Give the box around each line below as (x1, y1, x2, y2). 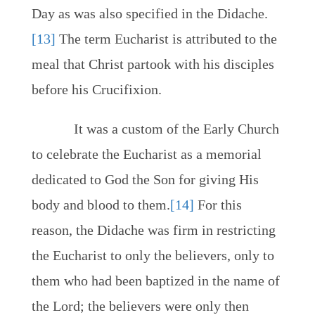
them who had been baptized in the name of (31, 273, 280, 288)
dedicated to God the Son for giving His (31, 172, 259, 187)
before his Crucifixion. (31, 82, 162, 97)
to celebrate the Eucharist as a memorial (31, 146, 262, 162)
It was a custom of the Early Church (73, 121, 279, 136)
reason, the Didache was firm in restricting (31, 222, 276, 238)
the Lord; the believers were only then (31, 298, 249, 314)
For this (193, 197, 242, 212)
